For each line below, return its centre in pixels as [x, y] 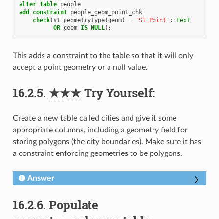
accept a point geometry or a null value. [80, 68]
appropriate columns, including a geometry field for [100, 130]
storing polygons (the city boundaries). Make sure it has [107, 142]
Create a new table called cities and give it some [94, 119]
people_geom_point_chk [106, 12]
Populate [73, 205]
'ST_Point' [152, 20]
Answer [41, 179]
